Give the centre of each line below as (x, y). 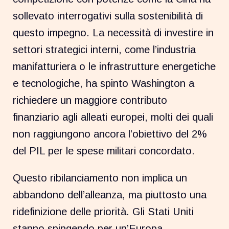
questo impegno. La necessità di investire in (113, 32)
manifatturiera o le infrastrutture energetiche (114, 66)
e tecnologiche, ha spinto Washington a (104, 83)
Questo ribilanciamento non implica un (100, 178)
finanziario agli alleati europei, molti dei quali (113, 117)
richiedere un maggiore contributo (90, 100)
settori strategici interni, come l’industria (105, 49)
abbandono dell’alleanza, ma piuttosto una (110, 194)
